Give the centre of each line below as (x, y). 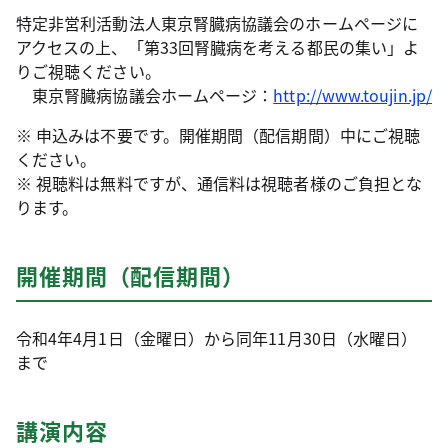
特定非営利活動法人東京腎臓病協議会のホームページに (217, 23)
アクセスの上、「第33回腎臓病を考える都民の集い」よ (218, 47)
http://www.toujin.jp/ (352, 95)
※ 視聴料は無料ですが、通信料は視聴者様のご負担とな (219, 183)
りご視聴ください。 (88, 71)
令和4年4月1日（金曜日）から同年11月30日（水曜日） (217, 338)
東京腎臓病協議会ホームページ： (145, 95)
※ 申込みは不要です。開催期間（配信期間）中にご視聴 (218, 135)
